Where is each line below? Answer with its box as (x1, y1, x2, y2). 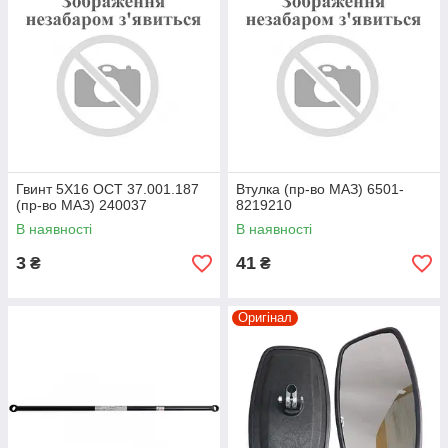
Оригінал (238, 310, 292, 325)
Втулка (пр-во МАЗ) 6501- (236, 181, 404, 197)
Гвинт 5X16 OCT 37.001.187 (16, 181, 199, 197)
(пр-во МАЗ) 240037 (16, 197, 147, 213)
